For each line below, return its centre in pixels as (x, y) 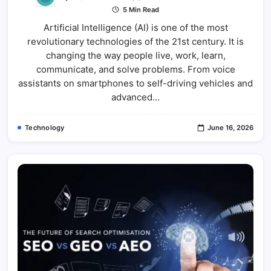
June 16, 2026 (230, 127)
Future (245, 58)
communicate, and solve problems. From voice (135, 69)
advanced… (135, 97)
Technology (45, 127)
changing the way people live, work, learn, (135, 55)
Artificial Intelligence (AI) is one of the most (135, 27)
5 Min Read (140, 9)
